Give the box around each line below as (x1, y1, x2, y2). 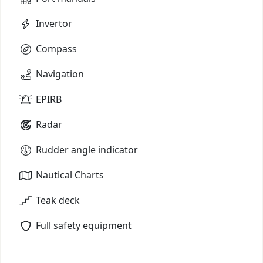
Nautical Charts (36, 168, 104, 181)
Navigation (36, 67, 84, 80)
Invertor (36, 16, 72, 30)
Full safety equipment (36, 218, 131, 232)
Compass (36, 42, 77, 55)
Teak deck (36, 193, 80, 207)
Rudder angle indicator (36, 143, 138, 156)
